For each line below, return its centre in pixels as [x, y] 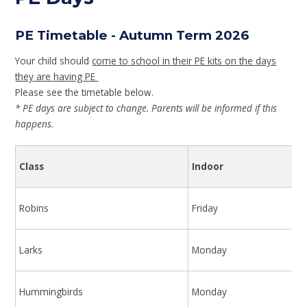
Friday [205, 208]
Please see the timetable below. [85, 92]
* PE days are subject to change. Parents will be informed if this [146, 108]
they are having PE [57, 76]
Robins [34, 208]
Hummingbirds [51, 292]
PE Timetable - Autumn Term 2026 [132, 35]
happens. [37, 123]
